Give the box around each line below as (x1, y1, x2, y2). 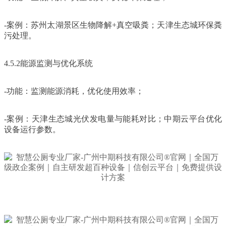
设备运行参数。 (4, 125, 61, 134)
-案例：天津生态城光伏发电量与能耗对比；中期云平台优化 (4, 114, 222, 123)
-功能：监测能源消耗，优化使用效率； (4, 86, 144, 95)
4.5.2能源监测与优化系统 (4, 59, 93, 68)
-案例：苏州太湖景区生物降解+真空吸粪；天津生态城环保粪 (4, 20, 222, 29)
